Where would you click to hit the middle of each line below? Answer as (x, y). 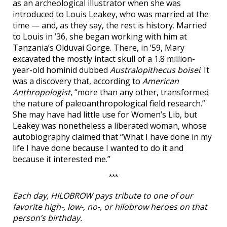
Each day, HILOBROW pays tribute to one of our (103, 196)
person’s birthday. (47, 218)
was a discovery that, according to (78, 81)
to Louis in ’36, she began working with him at (100, 36)
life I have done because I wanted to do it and (98, 148)
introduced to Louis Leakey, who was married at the (111, 14)
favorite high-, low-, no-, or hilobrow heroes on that (110, 207)
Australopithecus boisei (155, 70)
